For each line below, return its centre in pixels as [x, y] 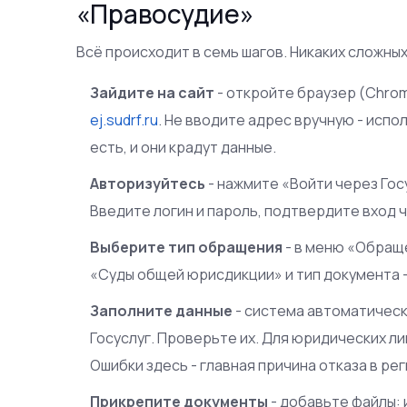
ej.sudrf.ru [124, 119]
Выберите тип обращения [187, 247]
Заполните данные [162, 310]
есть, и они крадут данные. [184, 147]
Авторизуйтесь [148, 183]
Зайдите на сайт [153, 92]
